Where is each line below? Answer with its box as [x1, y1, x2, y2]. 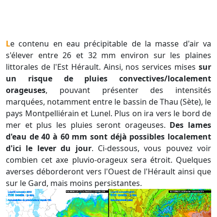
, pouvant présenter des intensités [46, 85, 211, 96]
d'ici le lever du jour [6, 143, 92, 154]
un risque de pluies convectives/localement [6, 73, 211, 84]
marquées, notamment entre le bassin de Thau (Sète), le [6, 96, 211, 108]
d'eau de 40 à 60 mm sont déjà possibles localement [6, 131, 211, 142]
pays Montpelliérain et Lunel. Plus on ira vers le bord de [6, 108, 211, 119]
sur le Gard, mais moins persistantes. [6, 178, 142, 189]
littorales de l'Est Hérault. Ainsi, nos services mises [6, 62, 199, 73]
